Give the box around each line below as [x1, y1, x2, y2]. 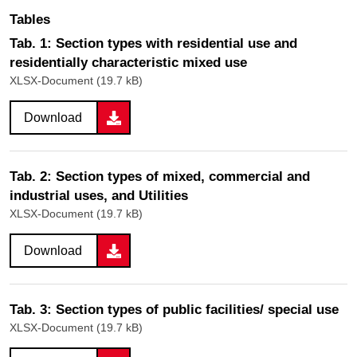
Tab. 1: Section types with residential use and [10, 36, 297, 52]
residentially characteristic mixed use [10, 55, 247, 71]
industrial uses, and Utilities [10, 188, 188, 204]
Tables [10, 12, 50, 28]
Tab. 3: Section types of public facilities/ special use [10, 302, 339, 318]
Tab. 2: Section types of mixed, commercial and [10, 169, 310, 185]
